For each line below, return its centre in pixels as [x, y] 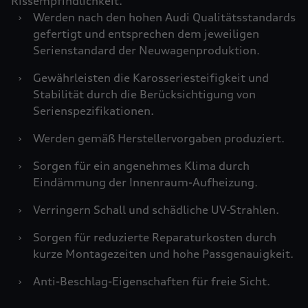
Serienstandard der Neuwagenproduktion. [146, 50]
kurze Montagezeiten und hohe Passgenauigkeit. [163, 254]
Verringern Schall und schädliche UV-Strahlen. [156, 210]
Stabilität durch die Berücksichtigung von [144, 94]
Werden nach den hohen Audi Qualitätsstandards [164, 17]
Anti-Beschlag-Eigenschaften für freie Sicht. [152, 281]
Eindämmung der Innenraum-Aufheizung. [145, 182]
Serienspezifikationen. [93, 111]
